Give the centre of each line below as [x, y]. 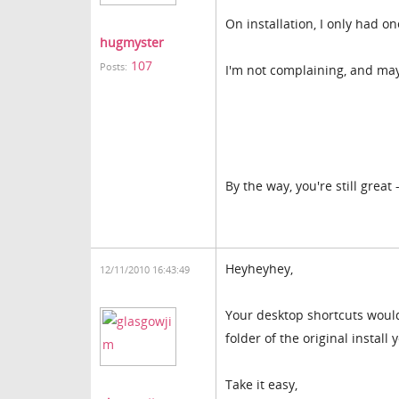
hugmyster [132, 42]
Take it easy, [261, 384]
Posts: [114, 67]
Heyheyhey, [259, 269]
